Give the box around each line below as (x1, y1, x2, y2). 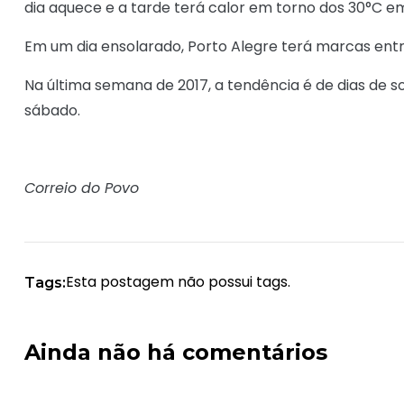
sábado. (24, 100, 80, 122)
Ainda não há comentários (24, 339, 327, 366)
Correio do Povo (24, 178, 139, 199)
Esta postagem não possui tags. (66, 271, 290, 293)
